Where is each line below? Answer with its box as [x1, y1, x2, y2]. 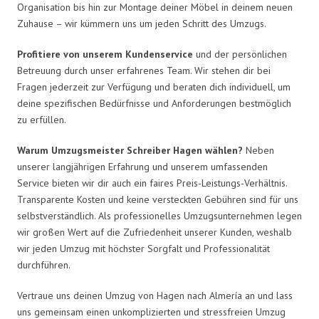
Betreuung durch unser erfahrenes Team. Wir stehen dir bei [17, 63, 271, 77]
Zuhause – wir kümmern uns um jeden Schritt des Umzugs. [17, 16, 266, 30]
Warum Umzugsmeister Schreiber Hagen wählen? [17, 143, 243, 157]
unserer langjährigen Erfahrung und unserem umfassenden [17, 159, 268, 173]
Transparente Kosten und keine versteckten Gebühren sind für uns [17, 192, 298, 206]
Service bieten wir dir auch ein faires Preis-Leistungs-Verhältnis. [17, 176, 287, 189]
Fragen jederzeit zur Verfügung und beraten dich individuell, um [17, 80, 291, 93]
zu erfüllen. [17, 113, 66, 126]
